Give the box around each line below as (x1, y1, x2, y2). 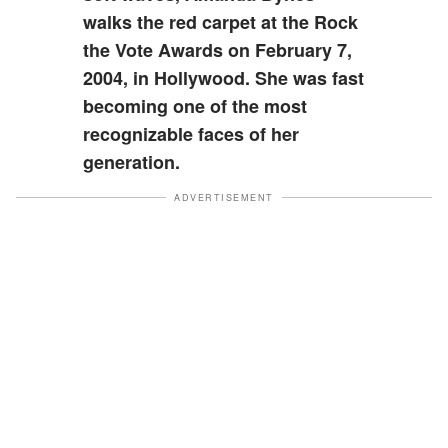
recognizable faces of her (83, 120, 300, 147)
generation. (83, 148, 181, 175)
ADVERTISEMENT (174, 190, 274, 204)
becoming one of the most (83, 92, 308, 119)
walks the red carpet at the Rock (83, 8, 359, 35)
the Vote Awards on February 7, (83, 36, 353, 63)
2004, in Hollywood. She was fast (83, 64, 365, 91)
